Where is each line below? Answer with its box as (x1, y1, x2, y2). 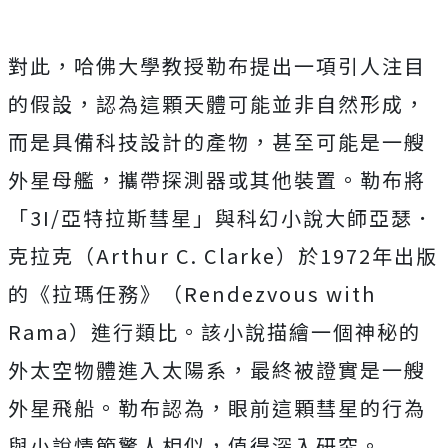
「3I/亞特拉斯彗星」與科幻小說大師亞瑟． (8, 203, 435, 233)
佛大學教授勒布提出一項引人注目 (96, 51, 426, 81)
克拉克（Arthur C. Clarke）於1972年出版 (8, 241, 438, 271)
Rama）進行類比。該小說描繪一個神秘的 (8, 317, 421, 347)
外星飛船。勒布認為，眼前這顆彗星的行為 (8, 393, 426, 423)
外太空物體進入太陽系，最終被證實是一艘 (8, 355, 426, 385)
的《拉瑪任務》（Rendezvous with (8, 279, 376, 309)
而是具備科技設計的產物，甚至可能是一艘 (8, 127, 426, 157)
